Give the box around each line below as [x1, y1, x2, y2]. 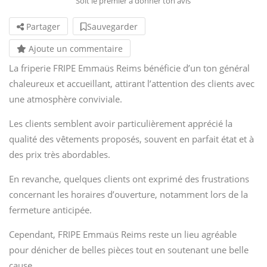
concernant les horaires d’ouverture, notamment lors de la [9, 188, 248, 200]
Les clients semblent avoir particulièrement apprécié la [9, 117, 232, 129]
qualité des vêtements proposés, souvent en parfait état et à [9, 132, 254, 145]
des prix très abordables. [9, 148, 110, 160]
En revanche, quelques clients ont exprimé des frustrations [9, 172, 249, 185]
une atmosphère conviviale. [9, 92, 122, 105]
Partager [24, 20, 60, 32]
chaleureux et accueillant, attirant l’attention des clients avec [9, 77, 254, 89]
